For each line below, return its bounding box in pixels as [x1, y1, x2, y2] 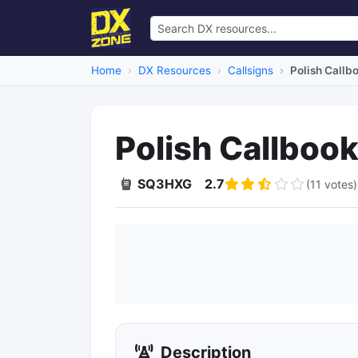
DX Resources [138, 64, 211, 77]
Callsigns [228, 64, 273, 77]
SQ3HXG [137, 176, 192, 192]
